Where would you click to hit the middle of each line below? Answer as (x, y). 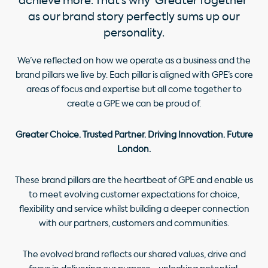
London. (134, 150)
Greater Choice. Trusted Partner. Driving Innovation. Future (134, 135)
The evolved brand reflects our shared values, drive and (134, 255)
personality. (134, 33)
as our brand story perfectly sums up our (134, 17)
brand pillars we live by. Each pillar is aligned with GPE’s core (134, 75)
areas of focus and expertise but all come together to (134, 90)
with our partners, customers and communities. (134, 224)
